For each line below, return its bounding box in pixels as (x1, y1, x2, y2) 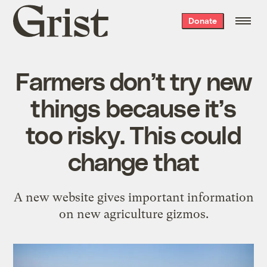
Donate (188, 15, 217, 26)
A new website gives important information (13, 190, 254, 204)
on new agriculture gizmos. (58, 206, 209, 221)
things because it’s (30, 92, 237, 122)
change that (67, 145, 200, 176)
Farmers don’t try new (15, 65, 252, 95)
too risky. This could (26, 119, 241, 149)
